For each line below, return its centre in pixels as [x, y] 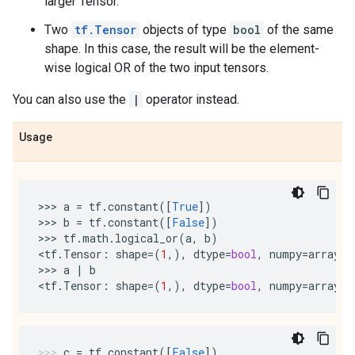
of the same [299, 30]
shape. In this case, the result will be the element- [182, 49]
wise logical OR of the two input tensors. [157, 68]
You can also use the [71, 99]
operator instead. [191, 99]
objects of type [185, 30]
